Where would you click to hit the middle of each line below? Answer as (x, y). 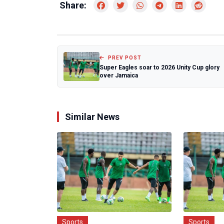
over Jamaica (119, 75)
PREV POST (124, 57)
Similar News (92, 117)
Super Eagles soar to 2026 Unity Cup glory (159, 67)
